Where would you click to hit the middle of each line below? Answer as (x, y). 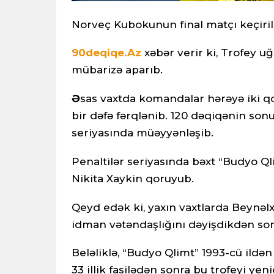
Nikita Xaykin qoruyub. (133, 178)
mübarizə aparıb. (117, 70)
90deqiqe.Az (106, 53)
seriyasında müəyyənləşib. (143, 133)
